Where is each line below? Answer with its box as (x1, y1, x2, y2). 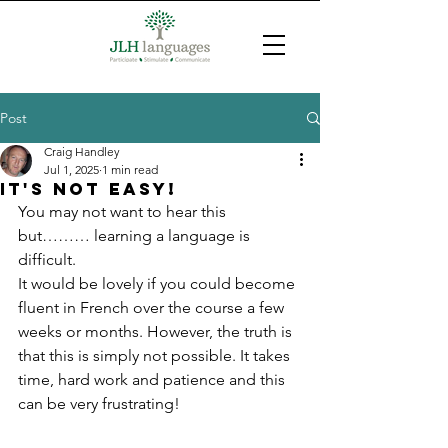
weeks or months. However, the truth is (18, 322, 296, 341)
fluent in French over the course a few (18, 298, 288, 317)
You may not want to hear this (18, 202, 230, 221)
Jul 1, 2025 (44, 162, 99, 177)
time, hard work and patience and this (18, 370, 289, 389)
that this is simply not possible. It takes (18, 346, 294, 365)
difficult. (18, 250, 76, 269)
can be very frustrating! (18, 394, 180, 413)
